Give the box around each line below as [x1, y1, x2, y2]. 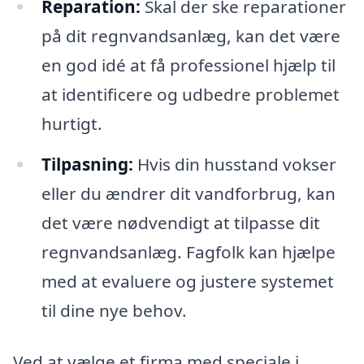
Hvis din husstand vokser [132, 152, 336, 175]
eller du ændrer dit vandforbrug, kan [41, 181, 336, 205]
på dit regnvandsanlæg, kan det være [41, 24, 340, 47]
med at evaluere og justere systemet [41, 269, 334, 292]
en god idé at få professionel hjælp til [41, 53, 336, 76]
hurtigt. [41, 111, 102, 135]
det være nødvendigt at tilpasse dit [41, 210, 320, 234]
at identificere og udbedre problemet [41, 82, 340, 106]
